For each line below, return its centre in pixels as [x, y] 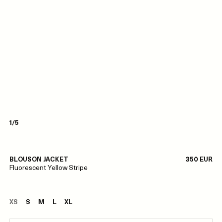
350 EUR [199, 159]
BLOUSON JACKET [39, 159]
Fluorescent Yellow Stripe [48, 167]
